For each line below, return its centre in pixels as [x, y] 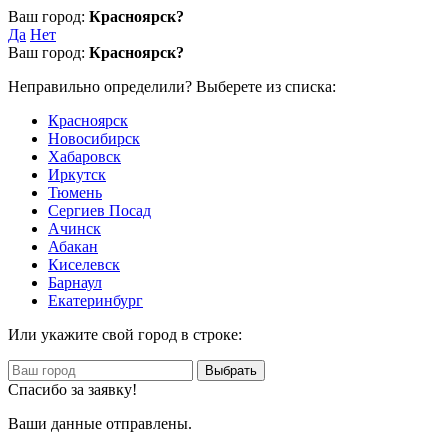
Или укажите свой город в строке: [125, 334]
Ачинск [74, 228]
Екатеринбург [95, 300]
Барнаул [75, 282]
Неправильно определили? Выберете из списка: [172, 86]
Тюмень [75, 192]
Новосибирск [94, 138]
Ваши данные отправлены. [100, 423]
